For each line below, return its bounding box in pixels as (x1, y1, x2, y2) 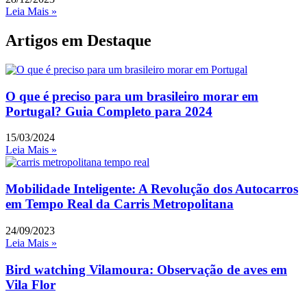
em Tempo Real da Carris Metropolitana (5, 197, 234, 212)
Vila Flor (5, 277, 56, 292)
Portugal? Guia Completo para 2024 (5, 103, 212, 119)
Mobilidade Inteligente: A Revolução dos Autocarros (5, 182, 298, 197)
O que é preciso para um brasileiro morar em (5, 88, 258, 103)
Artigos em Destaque (5, 32, 151, 50)
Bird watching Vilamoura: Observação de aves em (5, 262, 287, 277)
